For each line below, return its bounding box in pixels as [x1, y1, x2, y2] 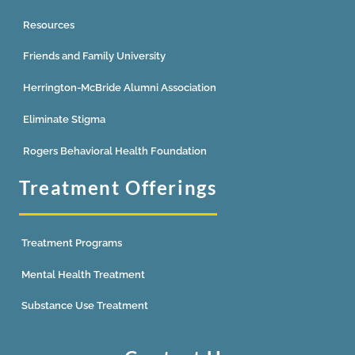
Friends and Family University [23, 50, 166, 63]
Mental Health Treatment [21, 268, 145, 281]
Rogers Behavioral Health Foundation [23, 144, 207, 157]
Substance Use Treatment [21, 300, 148, 312]
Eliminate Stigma [23, 113, 105, 125]
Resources [23, 18, 74, 31]
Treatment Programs [21, 236, 122, 249]
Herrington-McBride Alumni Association [23, 82, 216, 94]
